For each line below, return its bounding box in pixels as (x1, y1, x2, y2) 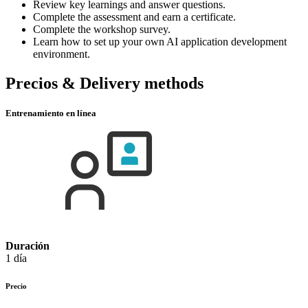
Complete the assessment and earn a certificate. (33, 11, 236, 23)
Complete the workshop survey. (33, 23, 170, 36)
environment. (33, 48, 90, 60)
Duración (5, 240, 49, 252)
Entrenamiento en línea (5, 108, 96, 119)
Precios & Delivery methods (5, 74, 203, 92)
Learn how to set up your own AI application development (33, 36, 287, 48)
